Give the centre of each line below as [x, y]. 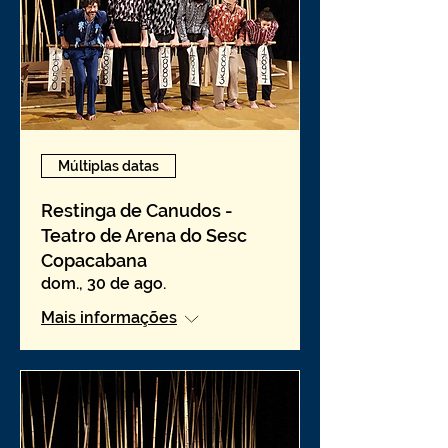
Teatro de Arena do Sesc [144, 235]
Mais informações [109, 317]
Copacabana [94, 260]
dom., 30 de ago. [103, 283]
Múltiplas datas [108, 165]
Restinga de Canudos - [137, 210]
